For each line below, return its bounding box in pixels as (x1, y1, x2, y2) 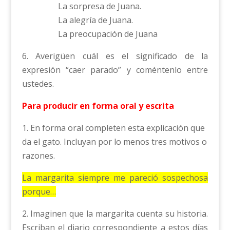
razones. (22, 149, 55, 161)
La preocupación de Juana (57, 28, 158, 40)
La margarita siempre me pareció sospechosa (22, 171, 208, 183)
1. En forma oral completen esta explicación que (22, 122, 205, 133)
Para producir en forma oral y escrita (22, 100, 174, 111)
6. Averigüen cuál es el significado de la (22, 50, 208, 62)
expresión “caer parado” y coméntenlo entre (22, 64, 208, 75)
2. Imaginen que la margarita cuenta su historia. (22, 207, 208, 219)
